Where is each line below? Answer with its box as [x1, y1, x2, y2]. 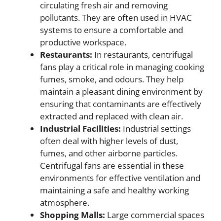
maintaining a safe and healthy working [40, 184, 189, 196]
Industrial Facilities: [40, 123, 121, 134]
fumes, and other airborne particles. [40, 147, 178, 159]
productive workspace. [40, 37, 126, 48]
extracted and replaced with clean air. [40, 110, 183, 122]
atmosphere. [40, 197, 89, 208]
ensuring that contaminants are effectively [40, 98, 201, 110]
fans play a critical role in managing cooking [40, 61, 204, 73]
